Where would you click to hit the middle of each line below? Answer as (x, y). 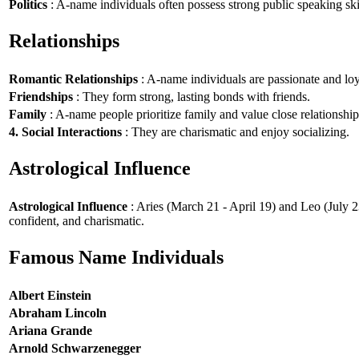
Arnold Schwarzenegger (75, 348)
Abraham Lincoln (58, 313)
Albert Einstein (50, 295)
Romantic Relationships (73, 79)
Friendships (41, 96)
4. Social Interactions (65, 131)
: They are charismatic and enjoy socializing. (236, 131)
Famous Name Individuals (116, 258)
